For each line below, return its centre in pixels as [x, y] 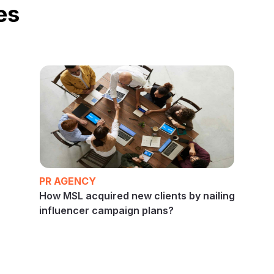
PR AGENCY [68, 181]
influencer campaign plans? [106, 210]
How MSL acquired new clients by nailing [137, 195]
